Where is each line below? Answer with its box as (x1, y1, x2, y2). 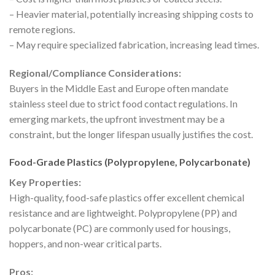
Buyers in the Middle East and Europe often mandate (9, 82, 228, 94)
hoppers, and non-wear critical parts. (9, 238, 161, 250)
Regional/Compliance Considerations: (9, 66, 181, 79)
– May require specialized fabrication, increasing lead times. (9, 38, 259, 50)
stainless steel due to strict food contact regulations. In (9, 97, 238, 109)
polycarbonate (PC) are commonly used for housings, (9, 222, 230, 234)
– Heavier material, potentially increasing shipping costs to (9, 7, 254, 20)
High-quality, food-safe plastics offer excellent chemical (9, 192, 244, 204)
